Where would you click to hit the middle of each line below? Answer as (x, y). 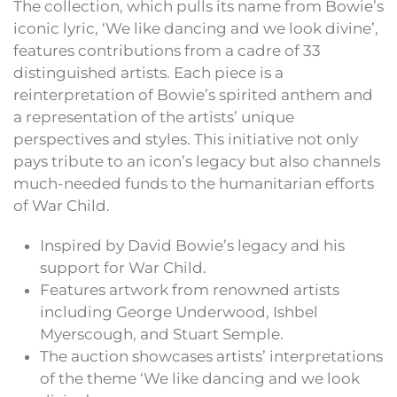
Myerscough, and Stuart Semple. (162, 335)
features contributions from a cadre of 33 (167, 51)
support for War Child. (123, 268)
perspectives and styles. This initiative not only (186, 140)
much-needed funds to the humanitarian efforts (194, 184)
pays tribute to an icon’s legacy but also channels (197, 162)
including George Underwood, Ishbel (179, 312)
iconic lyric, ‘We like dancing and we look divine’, (196, 29)
